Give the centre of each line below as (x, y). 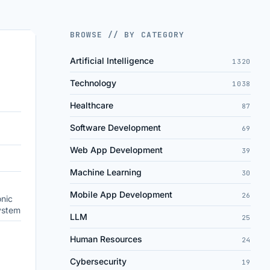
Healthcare (92, 105)
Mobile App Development (121, 194)
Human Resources (106, 239)
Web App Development (116, 150)
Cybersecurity (98, 261)
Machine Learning (106, 172)
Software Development (115, 127)
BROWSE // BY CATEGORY (127, 35)
